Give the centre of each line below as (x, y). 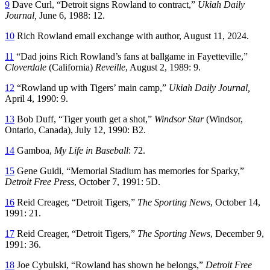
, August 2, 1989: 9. (163, 67)
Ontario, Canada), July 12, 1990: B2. (75, 130)
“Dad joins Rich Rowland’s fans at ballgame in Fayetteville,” (131, 56)
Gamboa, (34, 150)
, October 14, (235, 202)
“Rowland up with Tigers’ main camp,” (92, 87)
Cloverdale (27, 67)
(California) (72, 67)
